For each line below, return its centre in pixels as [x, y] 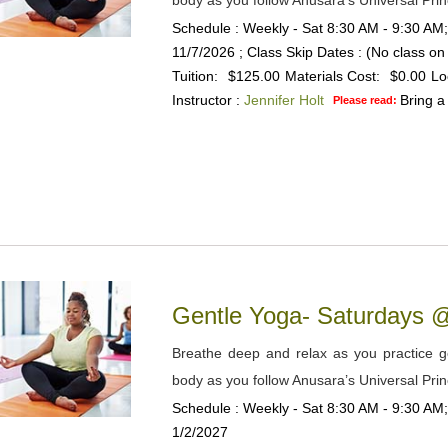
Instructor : [205, 100]
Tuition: [194, 76]
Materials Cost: [332, 76]
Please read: [366, 100]
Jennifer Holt [283, 100]
